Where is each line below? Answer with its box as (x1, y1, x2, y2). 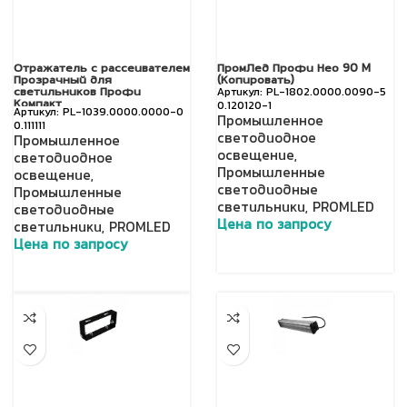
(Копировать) (217, 75, 294, 86)
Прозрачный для (14, 75, 112, 86)
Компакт (14, 99, 62, 110)
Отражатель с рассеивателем (14, 64, 190, 74)
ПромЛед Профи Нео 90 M (217, 64, 371, 74)
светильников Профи (14, 87, 141, 98)
